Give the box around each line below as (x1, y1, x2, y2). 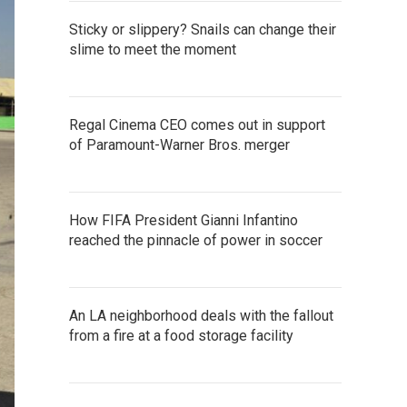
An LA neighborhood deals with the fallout (69, 306, 333, 324)
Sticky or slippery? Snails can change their (69, 20, 336, 38)
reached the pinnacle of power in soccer (69, 231, 323, 249)
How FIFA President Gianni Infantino (69, 211, 298, 229)
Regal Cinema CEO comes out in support (69, 115, 325, 134)
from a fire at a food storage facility (69, 326, 293, 344)
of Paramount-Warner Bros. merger (69, 135, 290, 154)
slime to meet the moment (69, 40, 236, 58)
